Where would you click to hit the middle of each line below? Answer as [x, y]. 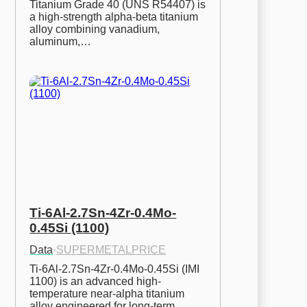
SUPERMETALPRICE [111, 249]
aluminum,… [61, 41]
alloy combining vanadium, [95, 29]
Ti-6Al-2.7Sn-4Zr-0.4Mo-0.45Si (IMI [115, 269]
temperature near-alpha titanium [107, 293]
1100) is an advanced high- [96, 281]
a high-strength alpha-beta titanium [114, 16]
